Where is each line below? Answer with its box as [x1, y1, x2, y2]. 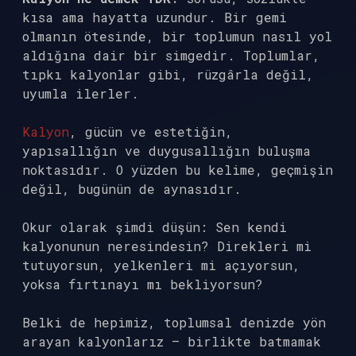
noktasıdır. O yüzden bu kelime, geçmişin [22, 161, 333, 178]
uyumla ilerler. [22, 85, 139, 102]
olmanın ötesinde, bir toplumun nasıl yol [22, 28, 332, 44]
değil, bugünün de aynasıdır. [22, 180, 242, 197]
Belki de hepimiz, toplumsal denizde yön [22, 314, 326, 331]
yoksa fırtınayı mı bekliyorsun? [22, 276, 263, 292]
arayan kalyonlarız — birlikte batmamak [22, 333, 321, 350]
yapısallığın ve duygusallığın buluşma [22, 142, 311, 159]
